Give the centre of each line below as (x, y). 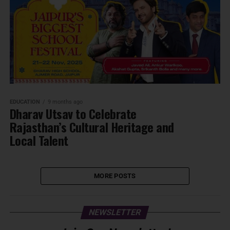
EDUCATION (25, 102)
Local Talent (39, 140)
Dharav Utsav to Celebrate (73, 114)
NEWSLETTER (115, 213)
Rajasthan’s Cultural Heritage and (92, 127)
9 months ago (65, 102)
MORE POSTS (115, 176)
